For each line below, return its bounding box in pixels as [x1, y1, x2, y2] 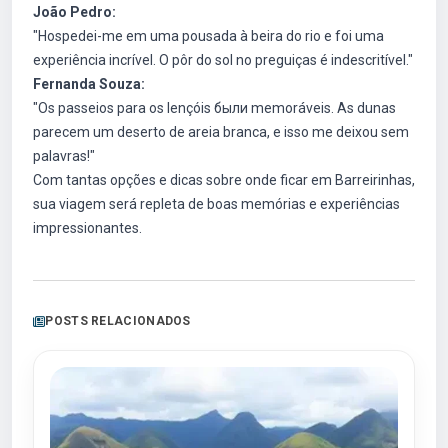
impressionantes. [33, 220, 142, 237]
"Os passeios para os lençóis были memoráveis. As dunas [33, 100, 396, 117]
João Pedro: [33, 4, 116, 21]
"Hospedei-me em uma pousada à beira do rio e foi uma [33, 28, 384, 45]
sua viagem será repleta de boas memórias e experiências [33, 196, 400, 213]
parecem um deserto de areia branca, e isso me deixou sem [33, 124, 409, 141]
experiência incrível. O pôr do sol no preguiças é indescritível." [33, 52, 413, 69]
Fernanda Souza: [33, 76, 145, 93]
